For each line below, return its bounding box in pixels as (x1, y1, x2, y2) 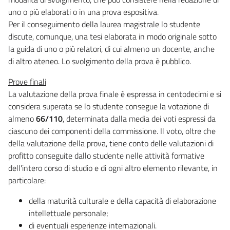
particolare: (8, 174, 46, 186)
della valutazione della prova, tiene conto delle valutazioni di (8, 137, 214, 149)
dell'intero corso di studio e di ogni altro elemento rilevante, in (8, 161, 218, 174)
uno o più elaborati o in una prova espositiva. (8, 5, 159, 18)
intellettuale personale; (29, 206, 108, 219)
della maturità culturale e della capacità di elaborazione (29, 194, 216, 207)
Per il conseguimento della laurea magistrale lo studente (8, 17, 200, 30)
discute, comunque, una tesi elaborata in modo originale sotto (8, 30, 217, 43)
